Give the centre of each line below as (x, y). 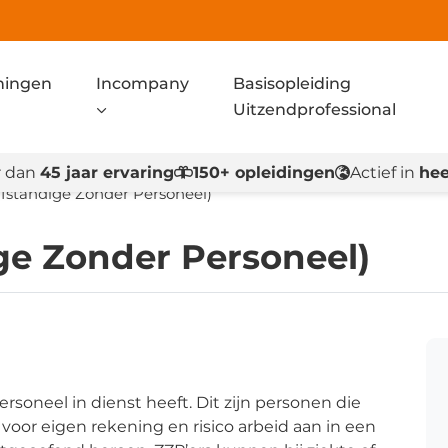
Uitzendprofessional (314, 109)
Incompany (143, 83)
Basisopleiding (291, 83)
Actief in (384, 172)
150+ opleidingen (263, 172)
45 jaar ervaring (106, 172)
